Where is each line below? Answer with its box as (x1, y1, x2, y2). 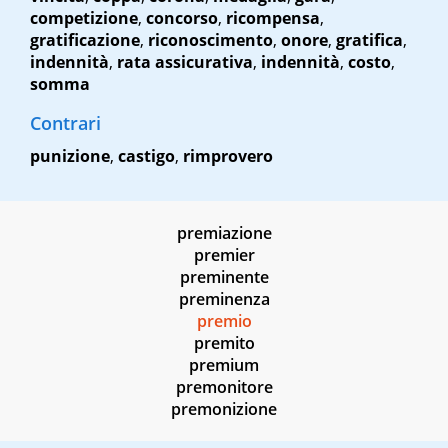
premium (189, 354, 259, 377)
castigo (118, 145, 175, 168)
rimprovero (183, 145, 273, 168)
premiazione (176, 222, 272, 245)
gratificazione (30, 29, 140, 52)
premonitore (175, 376, 273, 399)
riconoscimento (148, 29, 273, 52)
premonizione (171, 398, 277, 421)
